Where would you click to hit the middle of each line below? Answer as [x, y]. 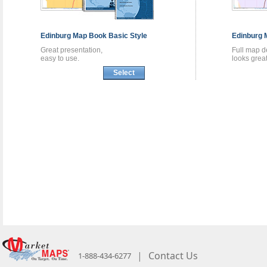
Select [124, 72]
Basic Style [128, 35]
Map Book [91, 35]
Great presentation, [72, 50]
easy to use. [60, 58]
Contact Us [173, 256]
